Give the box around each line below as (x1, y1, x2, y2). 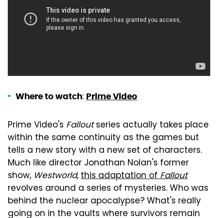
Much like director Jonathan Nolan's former (8, 156, 189, 170)
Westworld (34, 169, 77, 183)
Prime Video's (8, 118, 66, 132)
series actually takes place (93, 118, 209, 132)
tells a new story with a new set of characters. (8, 144, 202, 158)
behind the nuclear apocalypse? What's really (8, 194, 201, 208)
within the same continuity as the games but (8, 131, 199, 145)
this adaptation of (81, 169, 160, 183)
